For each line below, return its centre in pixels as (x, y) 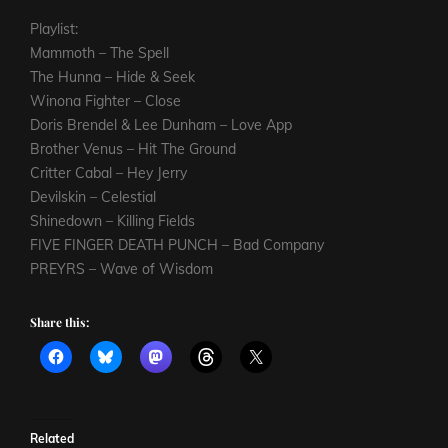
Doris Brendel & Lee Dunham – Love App (161, 125)
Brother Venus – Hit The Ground (133, 149)
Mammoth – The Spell (99, 53)
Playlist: (54, 29)
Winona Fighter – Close (105, 101)
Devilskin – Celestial (93, 197)
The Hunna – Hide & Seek (112, 77)
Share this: (59, 322)
